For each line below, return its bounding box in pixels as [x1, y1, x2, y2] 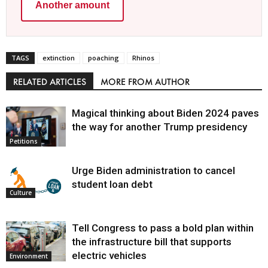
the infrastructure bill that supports [72, 236, 232, 248]
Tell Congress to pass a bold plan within [72, 222, 254, 234]
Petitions [10, 137, 38, 146]
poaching [88, 53, 119, 63]
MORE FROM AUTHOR [100, 76, 190, 88]
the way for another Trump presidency [72, 121, 247, 133]
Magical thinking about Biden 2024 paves [72, 107, 259, 120]
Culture [10, 188, 32, 197]
